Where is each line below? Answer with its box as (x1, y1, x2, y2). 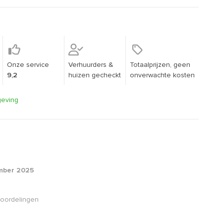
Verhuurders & (68, 60, 113, 69)
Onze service (7, 60, 49, 69)
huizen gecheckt (68, 71, 121, 80)
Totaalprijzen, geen (130, 60, 190, 69)
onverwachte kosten (130, 71, 195, 80)
